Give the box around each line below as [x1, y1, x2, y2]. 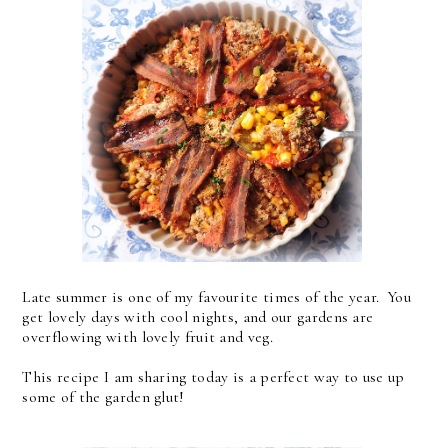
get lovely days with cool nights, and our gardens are [22, 307, 374, 328]
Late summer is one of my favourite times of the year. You [22, 287, 411, 308]
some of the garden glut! [22, 387, 189, 408]
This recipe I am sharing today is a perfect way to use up [22, 367, 405, 388]
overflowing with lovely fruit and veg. [22, 327, 282, 348]
